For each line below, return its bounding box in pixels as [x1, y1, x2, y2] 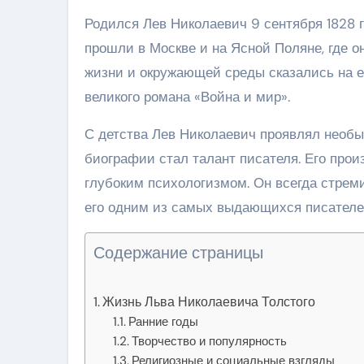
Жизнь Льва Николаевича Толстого [102, 292, 316, 310]
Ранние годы [128, 313, 199, 330]
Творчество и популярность [132, 332, 288, 349]
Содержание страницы [93, 241, 263, 263]
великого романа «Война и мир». [84, 87, 290, 106]
